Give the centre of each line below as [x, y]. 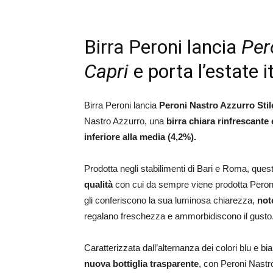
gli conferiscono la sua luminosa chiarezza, [171, 200]
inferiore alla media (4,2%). [140, 137]
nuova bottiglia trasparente [141, 264]
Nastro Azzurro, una [125, 121]
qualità [98, 184]
